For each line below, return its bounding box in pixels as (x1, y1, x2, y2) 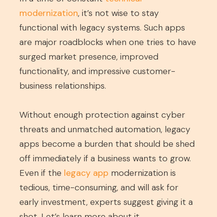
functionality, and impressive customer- (19, 65, 175, 77)
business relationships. (19, 80, 106, 92)
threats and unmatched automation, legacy (19, 124, 190, 135)
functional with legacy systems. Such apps (19, 22, 185, 33)
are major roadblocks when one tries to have (19, 36, 196, 48)
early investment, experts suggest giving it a (19, 196, 193, 208)
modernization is (108, 167, 176, 179)
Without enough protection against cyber (19, 109, 185, 121)
